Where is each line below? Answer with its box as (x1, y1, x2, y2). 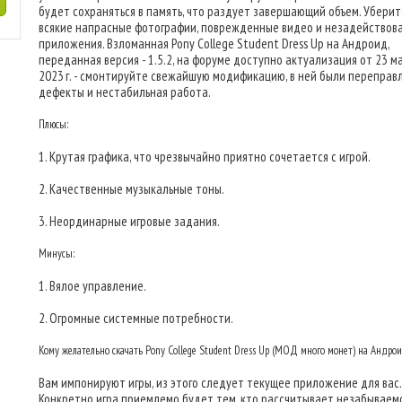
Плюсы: (39, 117, 68, 132)
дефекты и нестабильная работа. (39, 83, 211, 100)
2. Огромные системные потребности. (39, 310, 233, 327)
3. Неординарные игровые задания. (39, 213, 220, 230)
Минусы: (39, 246, 74, 261)
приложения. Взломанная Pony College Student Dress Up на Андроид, (39, 35, 389, 52)
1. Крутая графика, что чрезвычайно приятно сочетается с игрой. (39, 148, 371, 165)
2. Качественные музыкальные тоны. (39, 180, 224, 197)
